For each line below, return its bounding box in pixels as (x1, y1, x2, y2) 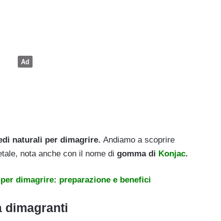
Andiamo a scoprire (103, 135, 175, 145)
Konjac (158, 149, 185, 159)
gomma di (114, 149, 158, 159)
